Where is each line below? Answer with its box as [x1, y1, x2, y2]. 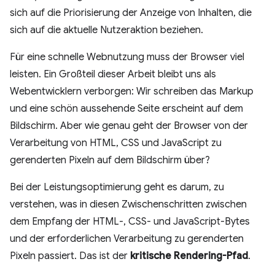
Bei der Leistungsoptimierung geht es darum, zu [10, 181, 224, 193]
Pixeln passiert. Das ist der [10, 250, 130, 262]
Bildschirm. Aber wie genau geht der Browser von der [10, 120, 248, 132]
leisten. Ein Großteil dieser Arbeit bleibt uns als [10, 68, 216, 80]
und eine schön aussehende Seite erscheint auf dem [10, 103, 243, 115]
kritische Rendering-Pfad [130, 250, 248, 262]
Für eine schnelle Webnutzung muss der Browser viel [10, 51, 244, 63]
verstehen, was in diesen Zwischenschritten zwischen [10, 198, 247, 211]
